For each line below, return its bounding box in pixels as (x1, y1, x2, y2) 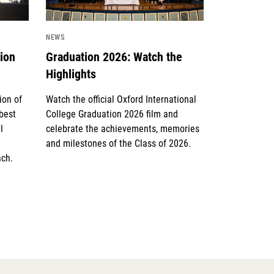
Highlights (46, 67, 97, 82)
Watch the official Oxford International (46, 94, 197, 106)
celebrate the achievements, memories (46, 123, 200, 135)
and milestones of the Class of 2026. (46, 138, 191, 150)
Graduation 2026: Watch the (46, 50, 183, 65)
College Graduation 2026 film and (46, 108, 179, 120)
